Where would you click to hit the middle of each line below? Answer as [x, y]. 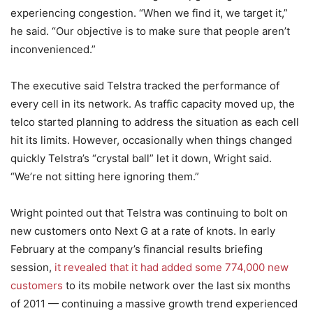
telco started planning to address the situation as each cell [155, 122]
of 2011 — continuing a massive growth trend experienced [154, 304]
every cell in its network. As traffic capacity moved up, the [153, 104]
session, [32, 267]
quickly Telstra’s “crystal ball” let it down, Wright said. [141, 158]
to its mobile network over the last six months [177, 285]
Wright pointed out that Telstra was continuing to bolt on [149, 213]
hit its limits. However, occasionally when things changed [151, 140]
